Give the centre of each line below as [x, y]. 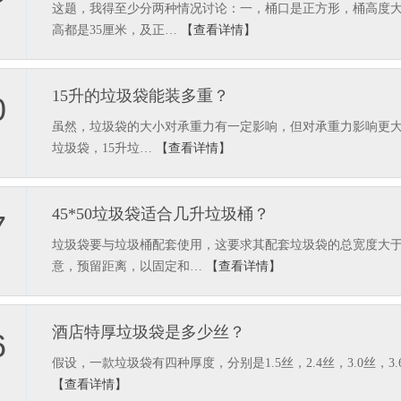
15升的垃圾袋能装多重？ [141, 96]
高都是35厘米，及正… [116, 30]
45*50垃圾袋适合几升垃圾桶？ [161, 214]
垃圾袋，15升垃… [104, 148]
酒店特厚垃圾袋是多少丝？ [149, 332]
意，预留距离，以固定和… [129, 266]
